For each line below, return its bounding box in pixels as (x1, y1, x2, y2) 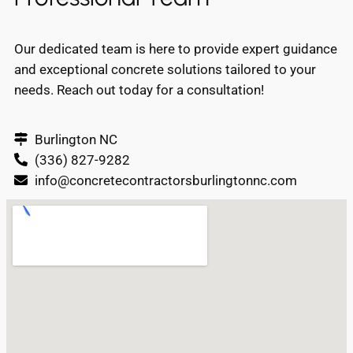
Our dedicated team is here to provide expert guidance (14, 40, 337, 57)
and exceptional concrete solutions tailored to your (14, 61, 316, 77)
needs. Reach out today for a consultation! (14, 81, 264, 98)
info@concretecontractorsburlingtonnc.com (34, 172, 297, 188)
